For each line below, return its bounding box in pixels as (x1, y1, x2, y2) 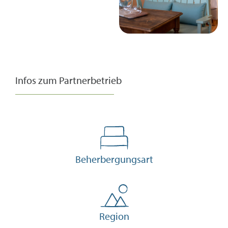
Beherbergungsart (75, 153, 153, 165)
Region (99, 210, 129, 222)
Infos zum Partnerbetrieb (15, 74, 122, 87)
